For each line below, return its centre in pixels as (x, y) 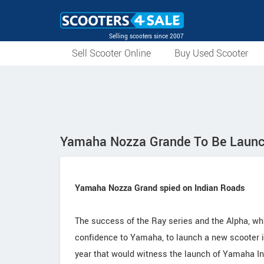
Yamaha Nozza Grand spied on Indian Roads (160, 188)
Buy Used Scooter (212, 53)
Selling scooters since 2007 (146, 36)
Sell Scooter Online (111, 53)
